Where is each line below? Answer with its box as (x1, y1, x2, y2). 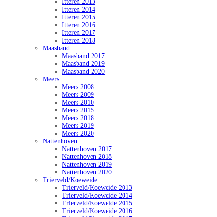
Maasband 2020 (62, 68, 105, 76)
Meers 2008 (62, 83, 94, 91)
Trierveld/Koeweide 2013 (62, 184, 132, 192)
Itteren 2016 (62, 21, 95, 29)
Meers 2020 (62, 130, 94, 138)
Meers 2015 (62, 107, 94, 114)
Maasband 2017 (62, 52, 105, 60)
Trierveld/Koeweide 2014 (62, 192, 132, 200)
